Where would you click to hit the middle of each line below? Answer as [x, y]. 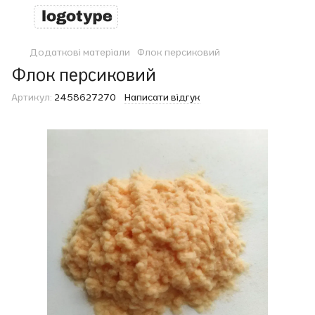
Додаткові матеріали [80, 52]
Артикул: [32, 97]
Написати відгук [162, 97]
